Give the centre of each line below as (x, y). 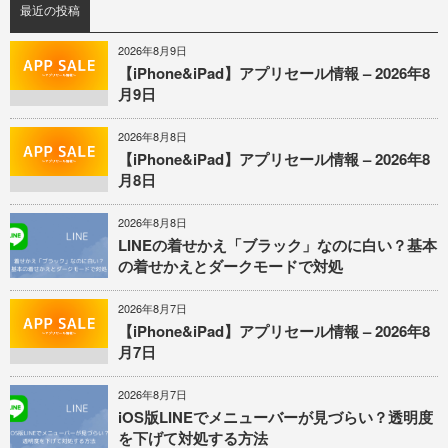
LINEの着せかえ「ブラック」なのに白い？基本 (277, 244)
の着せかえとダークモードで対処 (230, 265)
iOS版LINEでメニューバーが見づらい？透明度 (275, 416)
